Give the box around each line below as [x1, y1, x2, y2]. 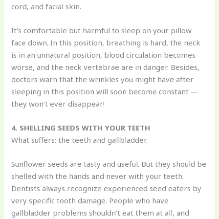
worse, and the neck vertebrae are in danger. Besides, [11, 62, 200, 72]
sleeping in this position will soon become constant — [11, 87, 199, 97]
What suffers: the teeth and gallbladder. [11, 135, 148, 145]
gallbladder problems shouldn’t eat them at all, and [11, 208, 190, 218]
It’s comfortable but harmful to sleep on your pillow [11, 25, 192, 36]
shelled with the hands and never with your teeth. [11, 171, 184, 181]
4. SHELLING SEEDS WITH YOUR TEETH [11, 123, 151, 133]
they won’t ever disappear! [11, 99, 105, 109]
